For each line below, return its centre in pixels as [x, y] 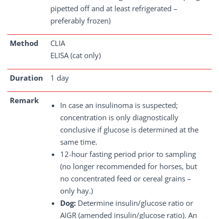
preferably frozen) [80, 21]
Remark [24, 100]
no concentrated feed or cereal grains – [126, 178]
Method [24, 43]
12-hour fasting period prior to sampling [128, 154]
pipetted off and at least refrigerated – [114, 8]
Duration [26, 78]
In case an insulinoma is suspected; [119, 105]
